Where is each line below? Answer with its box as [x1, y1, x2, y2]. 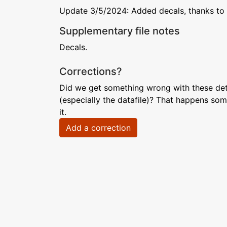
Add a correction [66, 123, 131, 133]
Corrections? [59, 65, 122, 78]
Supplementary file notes [59, 25, 180, 37]
